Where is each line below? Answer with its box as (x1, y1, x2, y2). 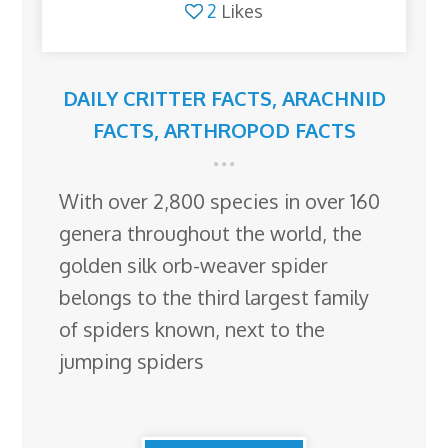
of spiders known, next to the (59, 315, 326, 342)
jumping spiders (59, 347, 205, 374)
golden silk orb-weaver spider (59, 251, 329, 278)
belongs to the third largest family (59, 283, 370, 310)
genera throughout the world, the (59, 219, 363, 246)
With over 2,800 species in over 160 (59, 187, 381, 214)
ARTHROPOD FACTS (163, 116, 356, 143)
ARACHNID (281, 84, 386, 111)
